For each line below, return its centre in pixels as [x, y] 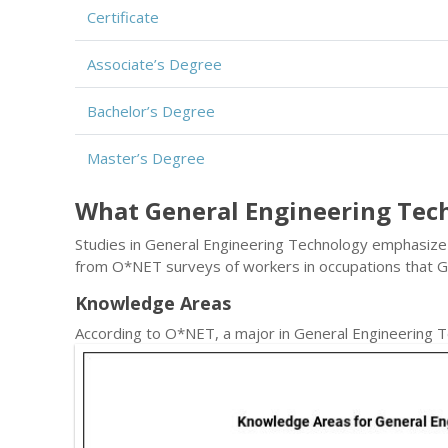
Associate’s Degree [154, 64]
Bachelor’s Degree [151, 111]
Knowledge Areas [153, 303]
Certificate [123, 17]
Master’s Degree [146, 158]
